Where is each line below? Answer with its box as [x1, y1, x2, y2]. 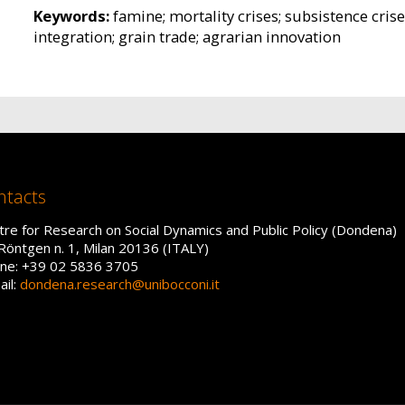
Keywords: [33, 5, 109, 27]
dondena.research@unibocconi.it [19, 275, 220, 294]
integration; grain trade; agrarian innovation [33, 26, 341, 48]
